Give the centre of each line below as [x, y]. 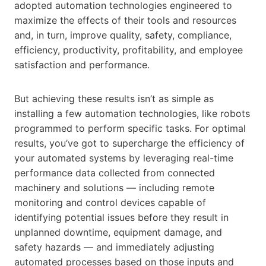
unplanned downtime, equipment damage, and [118, 232]
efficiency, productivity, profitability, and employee [129, 50]
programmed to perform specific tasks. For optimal [130, 128]
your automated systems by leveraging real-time [124, 158]
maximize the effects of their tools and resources [125, 20]
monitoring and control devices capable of [110, 202]
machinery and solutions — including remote [114, 187]
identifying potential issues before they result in [121, 217]
